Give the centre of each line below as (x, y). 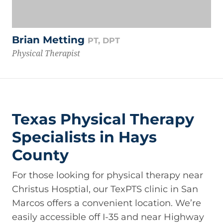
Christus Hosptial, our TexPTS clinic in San (105, 189)
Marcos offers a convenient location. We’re (107, 203)
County (40, 155)
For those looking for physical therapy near (108, 175)
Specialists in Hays (84, 137)
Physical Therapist (46, 54)
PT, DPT (104, 41)
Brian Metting (50, 40)
